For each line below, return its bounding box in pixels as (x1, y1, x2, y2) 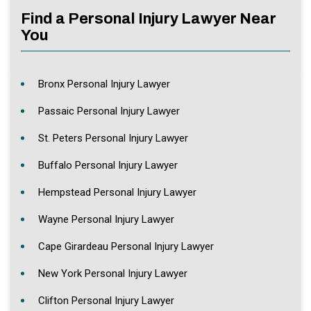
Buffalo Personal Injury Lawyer (38, 158, 178, 171)
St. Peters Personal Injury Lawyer (38, 131, 188, 144)
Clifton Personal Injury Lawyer (38, 294, 174, 307)
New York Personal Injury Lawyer (38, 267, 187, 280)
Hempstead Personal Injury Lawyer (38, 185, 196, 199)
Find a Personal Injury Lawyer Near (21, 10, 276, 27)
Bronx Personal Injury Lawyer (38, 77, 170, 90)
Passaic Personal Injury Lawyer (38, 104, 180, 117)
